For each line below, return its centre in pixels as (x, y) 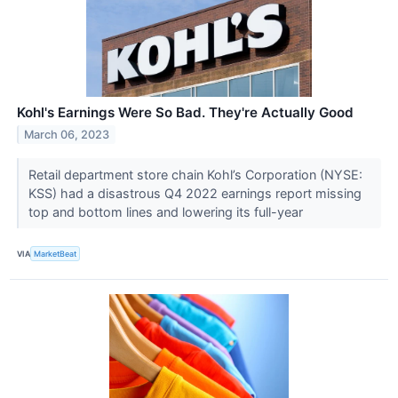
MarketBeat (56, 253)
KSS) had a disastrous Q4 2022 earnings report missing (195, 194)
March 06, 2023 (67, 135)
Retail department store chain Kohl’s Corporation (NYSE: (195, 175)
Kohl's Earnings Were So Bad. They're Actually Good (185, 113)
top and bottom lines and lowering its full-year (167, 212)
